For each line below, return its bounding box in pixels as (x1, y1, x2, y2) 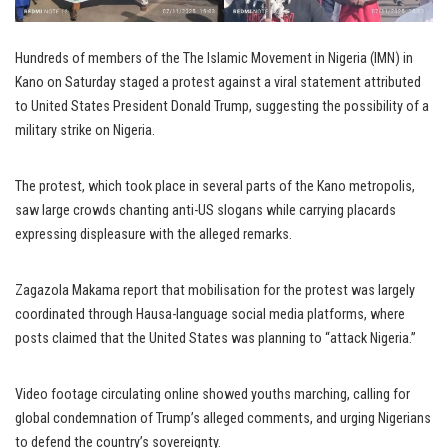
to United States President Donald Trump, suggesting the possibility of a (15, 98, 429, 115)
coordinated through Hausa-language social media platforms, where (15, 306, 405, 323)
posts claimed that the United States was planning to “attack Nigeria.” (15, 330, 416, 347)
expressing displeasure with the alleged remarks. (15, 226, 292, 243)
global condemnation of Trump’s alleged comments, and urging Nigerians (15, 410, 431, 427)
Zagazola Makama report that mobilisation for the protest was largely (15, 282, 415, 299)
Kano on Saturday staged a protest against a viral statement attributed (15, 74, 421, 91)
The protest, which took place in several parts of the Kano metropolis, (15, 178, 415, 195)
